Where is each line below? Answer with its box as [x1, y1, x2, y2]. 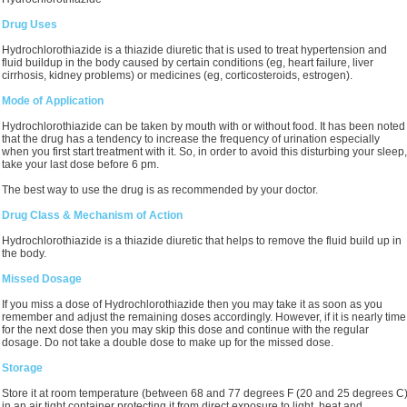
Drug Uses [2, 18, 57, 31]
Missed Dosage [2, 273, 82, 285]
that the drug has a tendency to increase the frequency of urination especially [2, 133, 380, 145]
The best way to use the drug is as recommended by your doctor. [2, 184, 318, 196]
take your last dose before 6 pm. [2, 158, 159, 171]
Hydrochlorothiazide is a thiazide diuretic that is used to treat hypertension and [2, 44, 387, 56]
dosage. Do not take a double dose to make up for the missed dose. [2, 336, 333, 349]
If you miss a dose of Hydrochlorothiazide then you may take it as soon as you [2, 298, 382, 311]
